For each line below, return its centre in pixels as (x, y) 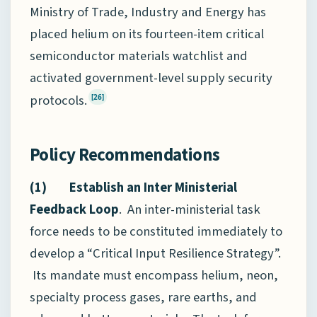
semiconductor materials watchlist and (139, 56)
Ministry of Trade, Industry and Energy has (148, 12)
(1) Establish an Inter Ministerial (133, 188)
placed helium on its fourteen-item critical (147, 34)
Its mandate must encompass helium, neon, (154, 276)
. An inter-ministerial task (190, 210)
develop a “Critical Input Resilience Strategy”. (155, 254)
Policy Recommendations (125, 155)
